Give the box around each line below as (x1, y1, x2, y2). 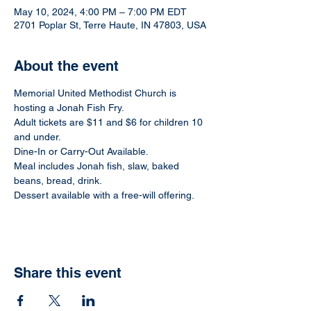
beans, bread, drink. (14, 175, 102, 186)
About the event (14, 58, 119, 74)
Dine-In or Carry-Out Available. (14, 146, 149, 157)
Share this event (14, 264, 121, 281)
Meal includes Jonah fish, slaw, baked (14, 160, 182, 171)
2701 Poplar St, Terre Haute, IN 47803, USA (14, 19, 206, 31)
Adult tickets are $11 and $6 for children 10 (14, 117, 205, 128)
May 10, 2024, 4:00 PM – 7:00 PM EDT (14, 6, 187, 17)
